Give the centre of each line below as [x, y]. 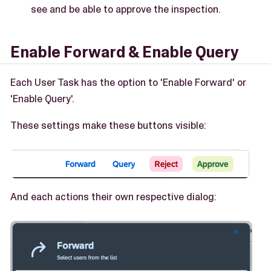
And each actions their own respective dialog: [113, 197]
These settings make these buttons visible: [108, 125]
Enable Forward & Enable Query [125, 53]
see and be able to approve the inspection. [126, 9]
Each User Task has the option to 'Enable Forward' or [128, 82]
